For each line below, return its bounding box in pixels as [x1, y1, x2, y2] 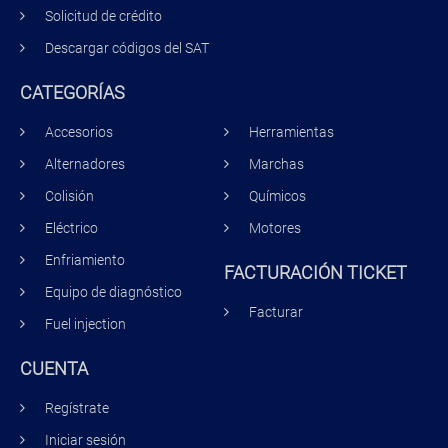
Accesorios [45, 123, 113, 141]
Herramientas [249, 123, 334, 141]
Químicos [249, 187, 306, 205]
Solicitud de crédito [45, 7, 162, 25]
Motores [249, 219, 301, 237]
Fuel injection [45, 315, 126, 333]
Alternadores [45, 155, 125, 173]
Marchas [249, 155, 304, 173]
